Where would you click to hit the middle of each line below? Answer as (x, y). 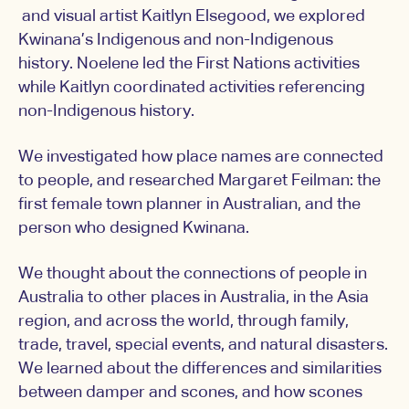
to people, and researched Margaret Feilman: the (199, 181)
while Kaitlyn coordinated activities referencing (192, 88)
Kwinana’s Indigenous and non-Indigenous (176, 41)
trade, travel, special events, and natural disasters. (203, 346)
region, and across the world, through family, (184, 322)
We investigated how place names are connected (201, 157)
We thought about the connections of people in (193, 274)
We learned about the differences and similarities (200, 369)
